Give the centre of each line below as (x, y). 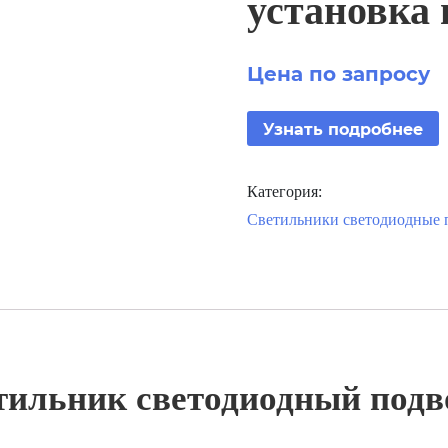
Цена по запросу (339, 72)
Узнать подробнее (343, 128)
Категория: (285, 192)
